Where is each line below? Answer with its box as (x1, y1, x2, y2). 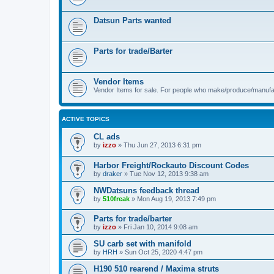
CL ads (94, 132, 120, 141)
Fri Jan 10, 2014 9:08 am (124, 223, 198, 231)
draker (103, 169, 122, 177)
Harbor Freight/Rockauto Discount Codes (94, 160, 249, 170)
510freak (103, 194, 130, 202)
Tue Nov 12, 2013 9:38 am (130, 169, 209, 177)
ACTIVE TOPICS (62, 116, 109, 122)
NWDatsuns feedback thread (94, 185, 199, 195)
